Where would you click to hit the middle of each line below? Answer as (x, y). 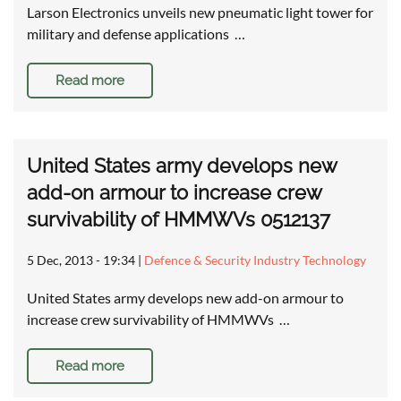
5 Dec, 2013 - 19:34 (81, 260)
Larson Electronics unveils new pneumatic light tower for (200, 13)
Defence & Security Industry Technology (255, 260)
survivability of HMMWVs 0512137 (179, 220)
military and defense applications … (136, 34)
